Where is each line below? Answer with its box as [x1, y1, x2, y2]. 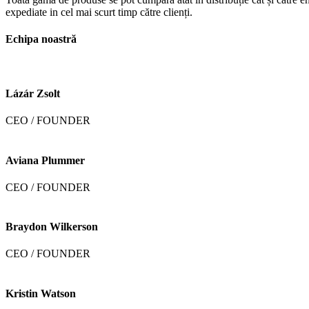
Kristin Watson [6, 287, 76, 299]
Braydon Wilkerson [6, 221, 98, 233]
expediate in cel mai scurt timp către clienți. [6, 6, 192, 19]
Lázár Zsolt [6, 88, 60, 99]
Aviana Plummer [6, 154, 85, 166]
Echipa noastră [6, 33, 77, 46]
